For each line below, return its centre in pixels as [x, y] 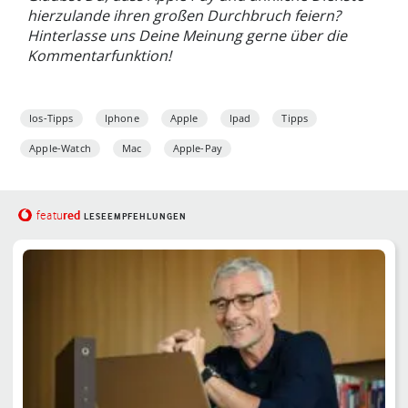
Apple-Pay [198, 148]
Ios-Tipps [51, 118]
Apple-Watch [60, 148]
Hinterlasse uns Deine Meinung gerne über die [187, 36]
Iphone [122, 118]
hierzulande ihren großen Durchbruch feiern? [184, 16]
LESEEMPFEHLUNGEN [135, 217]
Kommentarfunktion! [99, 56]
